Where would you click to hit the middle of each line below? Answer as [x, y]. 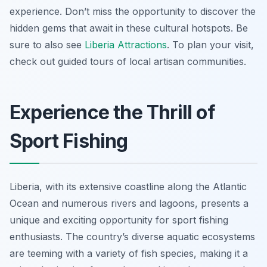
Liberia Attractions [126, 45]
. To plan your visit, [210, 45]
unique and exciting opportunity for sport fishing [119, 220]
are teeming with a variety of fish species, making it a [129, 254]
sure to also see [47, 45]
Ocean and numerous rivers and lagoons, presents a [129, 204]
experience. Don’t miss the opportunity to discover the [133, 12]
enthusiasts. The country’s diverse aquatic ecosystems [132, 237]
